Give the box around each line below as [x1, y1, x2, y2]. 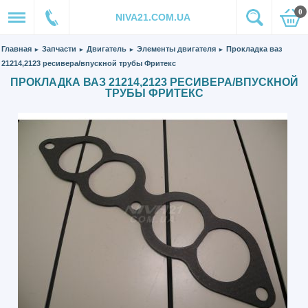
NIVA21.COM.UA [115, 12, 190, 23]
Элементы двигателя [137, 45, 217, 53]
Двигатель [87, 45, 127, 53]
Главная [1, 45, 32, 53]
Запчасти [42, 45, 77, 53]
